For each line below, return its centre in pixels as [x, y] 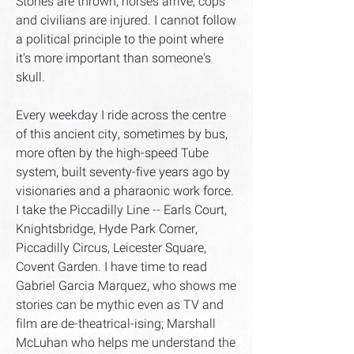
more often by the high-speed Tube [112, 153]
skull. [30, 77]
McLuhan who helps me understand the [126, 343]
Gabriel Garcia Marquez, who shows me [126, 286]
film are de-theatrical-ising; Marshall [116, 324]
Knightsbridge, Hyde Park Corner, [107, 229]
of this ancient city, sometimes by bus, [122, 134]
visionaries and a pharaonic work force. [125, 191]
